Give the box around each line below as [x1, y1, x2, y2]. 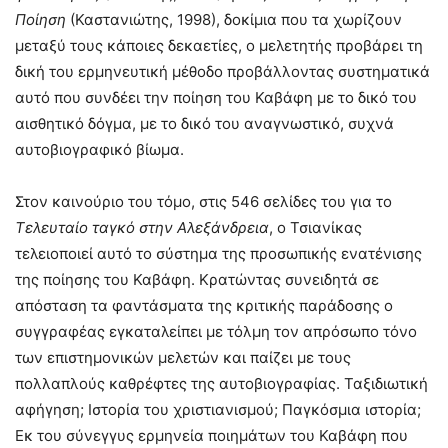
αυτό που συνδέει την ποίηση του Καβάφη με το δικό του [15, 88, 417, 108]
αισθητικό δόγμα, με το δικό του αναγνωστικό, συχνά [15, 114, 394, 134]
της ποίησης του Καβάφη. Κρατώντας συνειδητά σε [15, 270, 379, 290]
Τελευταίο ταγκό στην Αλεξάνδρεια [15, 218, 269, 238]
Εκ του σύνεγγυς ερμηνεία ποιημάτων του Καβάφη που [15, 426, 408, 446]
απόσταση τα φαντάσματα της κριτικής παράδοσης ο [15, 296, 393, 316]
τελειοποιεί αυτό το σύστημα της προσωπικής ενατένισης [15, 244, 422, 264]
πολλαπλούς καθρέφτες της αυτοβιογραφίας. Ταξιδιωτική [15, 374, 428, 394]
